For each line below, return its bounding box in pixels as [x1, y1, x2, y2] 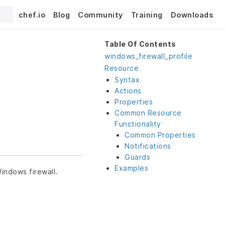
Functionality [115, 120, 161, 128]
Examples [115, 164, 148, 172]
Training [131, 10, 163, 19]
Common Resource [115, 108, 182, 117]
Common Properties [125, 131, 196, 139]
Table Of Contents [104, 40, 176, 48]
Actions [115, 86, 142, 95]
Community [78, 10, 123, 19]
